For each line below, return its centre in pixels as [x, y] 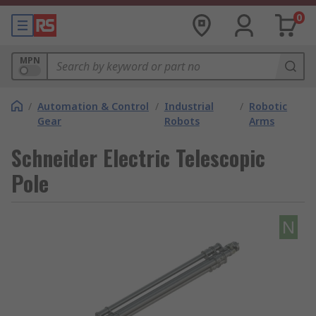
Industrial [189, 106]
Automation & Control [93, 106]
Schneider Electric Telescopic [138, 158]
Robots [182, 121]
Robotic [268, 106]
